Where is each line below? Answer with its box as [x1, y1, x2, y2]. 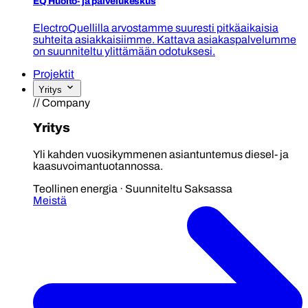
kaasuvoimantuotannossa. [33, 160, 163, 173]
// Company [33, 96, 90, 109]
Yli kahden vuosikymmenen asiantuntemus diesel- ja [33, 148, 289, 161]
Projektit [33, 67, 74, 80]
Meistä [33, 195, 67, 207]
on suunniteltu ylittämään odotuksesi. [33, 45, 215, 57]
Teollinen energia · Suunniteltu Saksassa [33, 183, 232, 195]
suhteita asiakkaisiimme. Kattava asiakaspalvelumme [33, 33, 296, 45]
